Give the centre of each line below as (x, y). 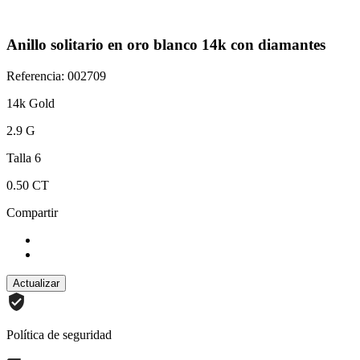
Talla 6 (24, 157)
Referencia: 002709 (56, 76)
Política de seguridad (59, 334)
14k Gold (31, 103)
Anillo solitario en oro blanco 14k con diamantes (166, 45)
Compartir (32, 212)
